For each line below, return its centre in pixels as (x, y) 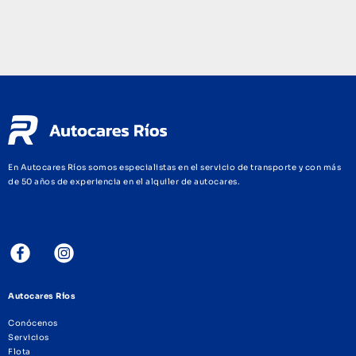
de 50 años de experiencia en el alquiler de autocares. (124, 181)
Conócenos (33, 323)
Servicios (29, 337)
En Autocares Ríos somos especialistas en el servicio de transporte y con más (174, 167)
